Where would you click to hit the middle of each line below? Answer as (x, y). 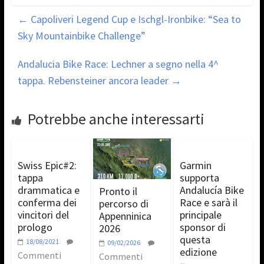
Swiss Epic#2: (47, 165)
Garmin (196, 165)
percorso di (123, 204)
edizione (199, 252)
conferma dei (47, 202)
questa (195, 239)
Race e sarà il (209, 202)
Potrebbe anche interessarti (116, 118)
